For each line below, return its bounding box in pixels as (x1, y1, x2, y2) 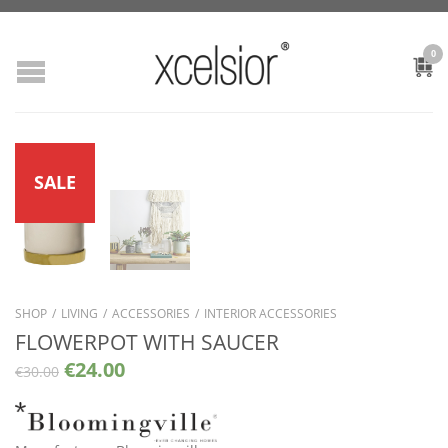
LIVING (61, 305, 98, 322)
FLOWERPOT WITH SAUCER (15, 328, 279, 356)
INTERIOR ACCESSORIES (204, 305, 337, 322)
